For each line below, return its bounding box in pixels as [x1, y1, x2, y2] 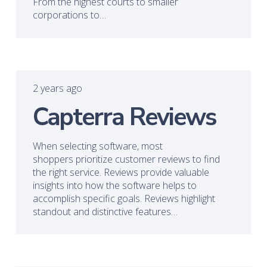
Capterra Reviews [32, 100, 216, 134]
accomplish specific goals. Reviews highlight [32, 191, 215, 205]
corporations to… [32, 8, 106, 22]
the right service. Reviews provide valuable [32, 165, 209, 179]
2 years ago [32, 82, 82, 95]
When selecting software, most [32, 139, 163, 153]
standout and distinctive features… [32, 204, 178, 218]
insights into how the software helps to [32, 178, 197, 192]
